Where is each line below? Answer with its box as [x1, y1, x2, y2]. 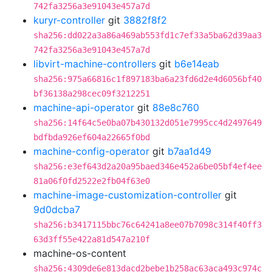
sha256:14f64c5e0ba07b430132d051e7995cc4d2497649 [33, 118, 262, 127]
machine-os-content [33, 247, 126, 259]
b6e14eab [174, 58, 219, 70]
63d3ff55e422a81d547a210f [33, 234, 150, 244]
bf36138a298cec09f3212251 [33, 89, 150, 98]
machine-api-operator [33, 101, 134, 114]
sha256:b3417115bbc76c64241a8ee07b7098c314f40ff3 [33, 220, 262, 229]
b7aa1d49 [168, 145, 211, 157]
